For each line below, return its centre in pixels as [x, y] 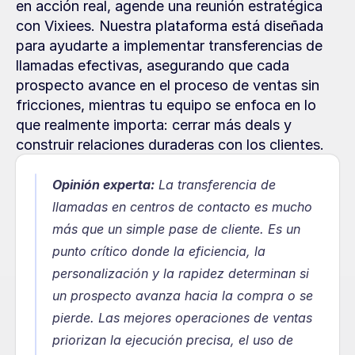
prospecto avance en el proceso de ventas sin [168, 85]
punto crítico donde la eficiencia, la [159, 251]
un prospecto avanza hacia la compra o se [183, 296]
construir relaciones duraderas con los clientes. [170, 145]
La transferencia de [215, 185]
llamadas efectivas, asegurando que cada [153, 65]
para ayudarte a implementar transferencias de [169, 46]
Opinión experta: [103, 185]
